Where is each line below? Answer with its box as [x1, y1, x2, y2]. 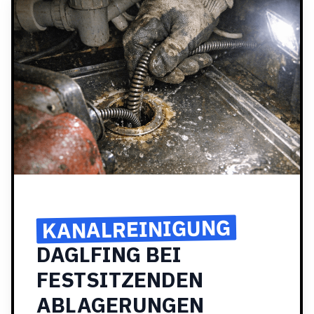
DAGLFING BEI [36, 240, 182, 268]
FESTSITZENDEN [36, 266, 203, 293]
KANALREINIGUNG [41, 213, 231, 245]
